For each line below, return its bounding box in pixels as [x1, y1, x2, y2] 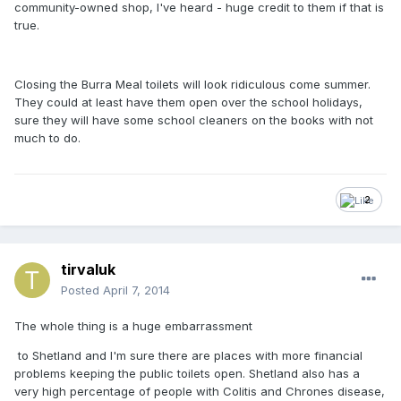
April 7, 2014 [103, 282, 170, 297]
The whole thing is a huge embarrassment [14, 318, 252, 333]
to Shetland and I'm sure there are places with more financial [14, 347, 363, 363]
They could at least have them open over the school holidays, [14, 94, 363, 109]
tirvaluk [61, 260, 115, 278]
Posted [61, 282, 103, 297]
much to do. [14, 130, 81, 145]
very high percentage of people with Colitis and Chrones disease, [14, 383, 385, 398]
